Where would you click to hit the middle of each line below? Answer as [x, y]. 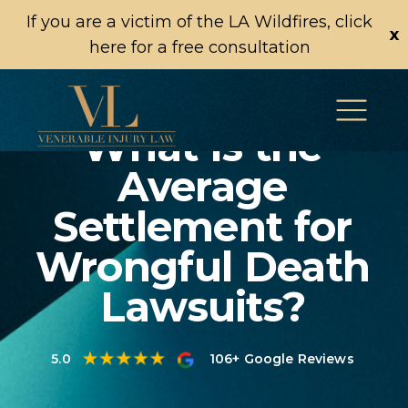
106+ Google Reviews [281, 359]
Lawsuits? [203, 306]
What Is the [203, 146]
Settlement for [203, 226]
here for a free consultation [199, 47]
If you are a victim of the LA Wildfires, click [199, 22]
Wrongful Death [203, 266]
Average [203, 186]
